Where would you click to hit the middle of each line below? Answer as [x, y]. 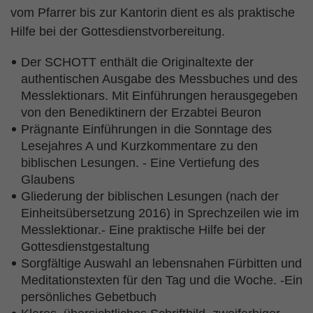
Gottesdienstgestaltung [87, 247]
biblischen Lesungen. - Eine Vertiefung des [140, 163]
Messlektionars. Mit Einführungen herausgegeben [159, 96]
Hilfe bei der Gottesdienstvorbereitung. [118, 31]
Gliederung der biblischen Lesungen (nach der [150, 196]
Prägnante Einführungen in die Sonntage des [146, 129]
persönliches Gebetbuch [90, 297]
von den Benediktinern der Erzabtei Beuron [143, 112]
